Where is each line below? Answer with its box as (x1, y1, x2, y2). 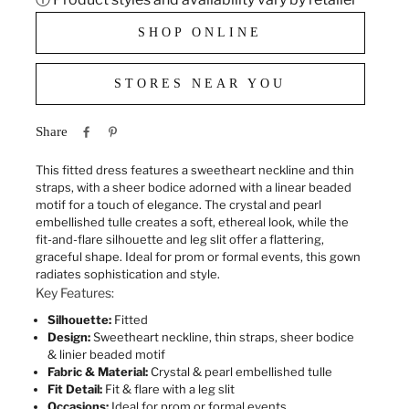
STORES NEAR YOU (114, 77, 287, 91)
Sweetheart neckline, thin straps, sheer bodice (89, 330, 354, 345)
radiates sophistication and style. (35, 267, 220, 282)
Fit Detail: (47, 382, 102, 397)
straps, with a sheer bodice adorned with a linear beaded (35, 180, 351, 195)
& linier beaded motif (47, 347, 165, 362)
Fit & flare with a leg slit (101, 382, 235, 397)
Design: (47, 330, 90, 345)
